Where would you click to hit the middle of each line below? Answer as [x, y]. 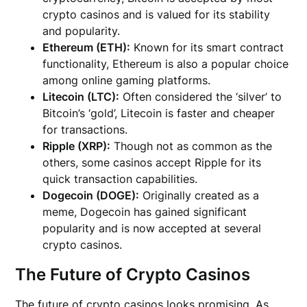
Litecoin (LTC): [81, 97]
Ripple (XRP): [77, 146]
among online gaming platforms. [127, 81]
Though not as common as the [192, 146]
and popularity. [82, 31]
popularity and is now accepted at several [152, 229]
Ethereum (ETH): [87, 48]
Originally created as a [199, 196]
